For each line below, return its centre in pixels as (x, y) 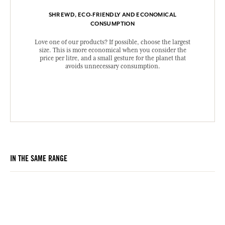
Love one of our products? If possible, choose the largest (113, 42)
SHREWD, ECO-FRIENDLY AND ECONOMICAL (113, 15)
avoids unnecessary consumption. (113, 67)
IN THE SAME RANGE (39, 159)
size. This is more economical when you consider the (113, 50)
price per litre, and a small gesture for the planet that (113, 59)
